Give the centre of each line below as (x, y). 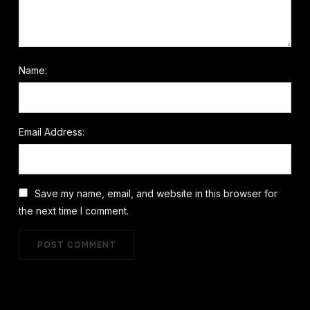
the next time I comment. (73, 211)
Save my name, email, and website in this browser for (156, 193)
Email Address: (51, 132)
